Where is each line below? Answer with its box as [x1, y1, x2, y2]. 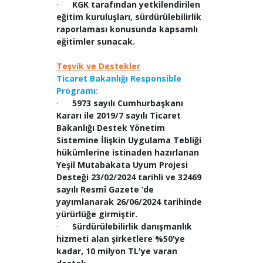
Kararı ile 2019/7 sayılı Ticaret [56, 110, 181, 122]
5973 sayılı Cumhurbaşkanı [72, 97, 183, 109]
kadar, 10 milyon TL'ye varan [56, 245, 177, 257]
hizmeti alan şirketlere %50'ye [56, 233, 185, 245]
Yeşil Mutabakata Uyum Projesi [56, 159, 188, 171]
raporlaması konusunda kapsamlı [56, 23, 198, 35]
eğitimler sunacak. [56, 36, 135, 48]
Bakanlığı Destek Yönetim [56, 122, 165, 134]
